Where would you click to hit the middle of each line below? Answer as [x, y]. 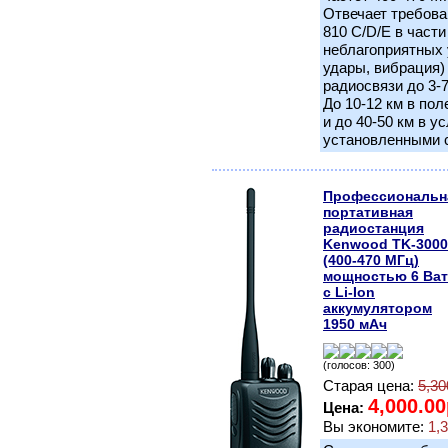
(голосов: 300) [359, 365]
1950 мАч [355, 324]
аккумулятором [377, 308]
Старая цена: [370, 385]
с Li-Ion [349, 292]
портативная [368, 212]
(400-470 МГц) [371, 260]
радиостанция [373, 228]
